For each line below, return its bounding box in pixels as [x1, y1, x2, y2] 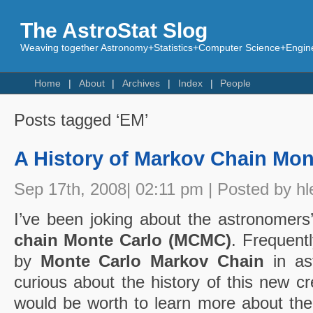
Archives [122, 78, 161, 89]
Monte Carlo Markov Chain [40, 251, 265, 270]
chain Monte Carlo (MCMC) [13, 230, 232, 249]
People [220, 78, 252, 89]
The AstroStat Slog [20, 19, 208, 43]
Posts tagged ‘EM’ [13, 110, 148, 130]
